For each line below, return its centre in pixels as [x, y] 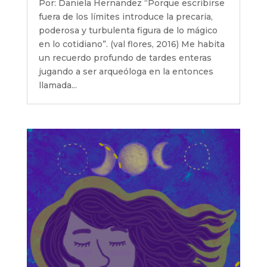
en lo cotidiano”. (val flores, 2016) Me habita [131, 44]
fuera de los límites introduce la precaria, [127, 16]
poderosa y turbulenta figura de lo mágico [128, 30]
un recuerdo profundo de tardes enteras [125, 58]
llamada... [58, 85]
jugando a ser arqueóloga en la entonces [126, 71]
